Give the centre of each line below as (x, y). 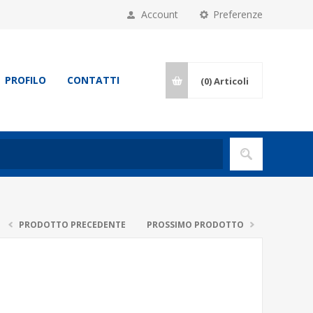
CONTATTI (93, 80)
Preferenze (238, 14)
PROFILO (26, 80)
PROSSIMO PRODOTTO (195, 225)
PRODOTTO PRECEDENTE (72, 225)
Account (160, 14)
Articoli (231, 81)
